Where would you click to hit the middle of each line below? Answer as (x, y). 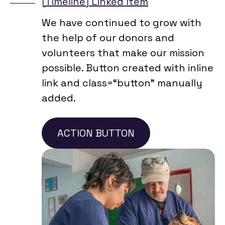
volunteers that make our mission (123, 52)
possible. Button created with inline (128, 68)
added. (59, 98)
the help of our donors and (108, 37)
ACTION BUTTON (96, 133)
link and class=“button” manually (122, 83)
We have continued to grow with (122, 22)
